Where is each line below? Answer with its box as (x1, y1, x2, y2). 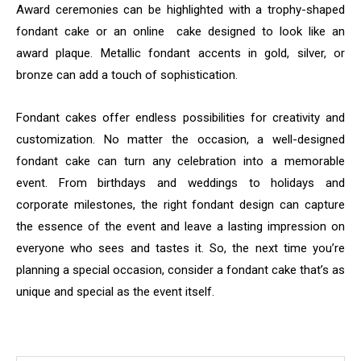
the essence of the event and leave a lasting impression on (16, 218, 345, 234)
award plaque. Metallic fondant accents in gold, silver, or (16, 45, 345, 60)
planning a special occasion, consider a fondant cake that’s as (16, 262, 345, 277)
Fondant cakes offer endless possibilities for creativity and (16, 110, 345, 125)
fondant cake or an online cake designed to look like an (16, 23, 345, 39)
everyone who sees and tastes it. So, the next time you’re (16, 240, 345, 255)
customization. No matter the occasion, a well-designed (16, 131, 345, 147)
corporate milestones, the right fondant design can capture (16, 197, 345, 212)
